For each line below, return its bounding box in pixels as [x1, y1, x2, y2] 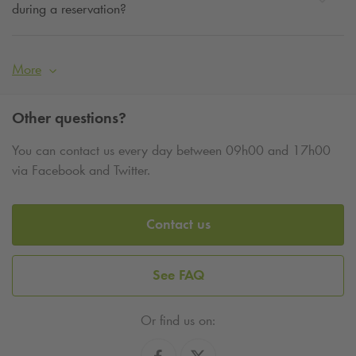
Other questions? [12, 107, 126, 127]
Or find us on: [141, 311, 215, 329]
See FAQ [152, 266, 204, 284]
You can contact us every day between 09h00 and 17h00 [12, 141, 331, 159]
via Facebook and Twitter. [12, 161, 150, 179]
